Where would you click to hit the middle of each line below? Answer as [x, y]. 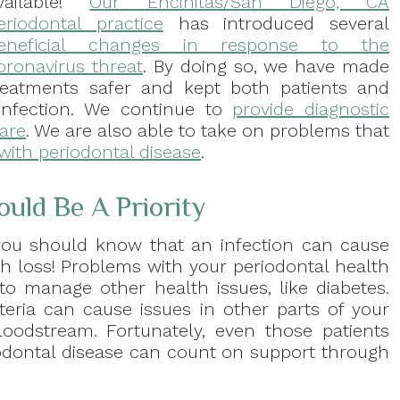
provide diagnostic [311, 109]
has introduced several [276, 24]
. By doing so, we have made [266, 67]
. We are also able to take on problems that [208, 131]
